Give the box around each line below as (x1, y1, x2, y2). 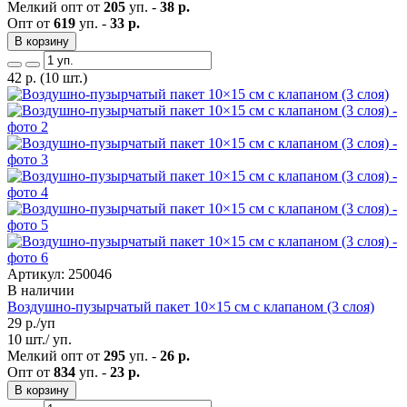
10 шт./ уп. (7, 331, 72, 347)
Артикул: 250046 (7, 265, 112, 282)
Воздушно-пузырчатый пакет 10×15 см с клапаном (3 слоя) (7, 298, 374, 314)
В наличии (7, 282, 74, 298)
